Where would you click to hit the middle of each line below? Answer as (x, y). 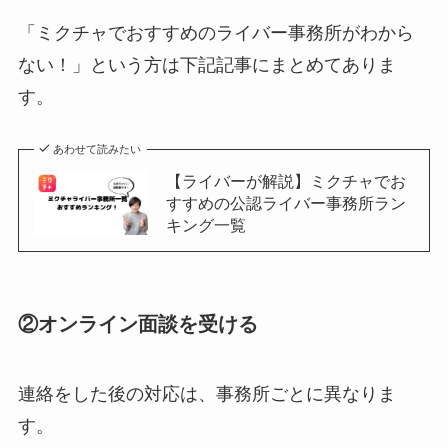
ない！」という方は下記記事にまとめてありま (206, 65)
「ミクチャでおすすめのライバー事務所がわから (215, 33)
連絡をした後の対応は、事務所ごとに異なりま (206, 393)
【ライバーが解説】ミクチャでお (285, 180)
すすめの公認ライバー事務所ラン (285, 202)
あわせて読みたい (97, 148)
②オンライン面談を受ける (137, 324)
